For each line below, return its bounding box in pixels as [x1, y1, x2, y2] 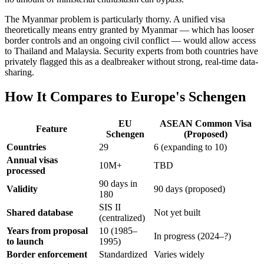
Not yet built [154, 207, 200, 218]
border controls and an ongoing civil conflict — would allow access [5, 35, 256, 45]
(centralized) [99, 213, 145, 223]
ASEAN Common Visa [160, 118, 252, 129]
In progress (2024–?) [154, 231, 231, 242]
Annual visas [6, 155, 58, 166]
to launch [6, 236, 44, 247]
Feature [36, 124, 67, 134]
